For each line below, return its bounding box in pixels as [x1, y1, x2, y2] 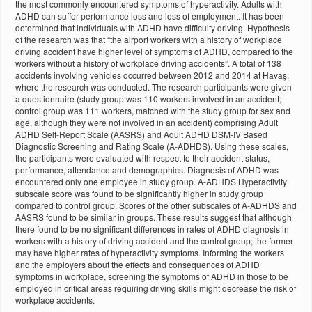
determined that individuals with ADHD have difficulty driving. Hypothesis [15, 22, 290, 33]
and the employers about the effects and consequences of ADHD [15, 258, 260, 270]
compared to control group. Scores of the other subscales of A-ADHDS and [15, 199, 297, 211]
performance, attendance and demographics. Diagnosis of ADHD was [15, 164, 279, 175]
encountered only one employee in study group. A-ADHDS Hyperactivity [15, 175, 287, 187]
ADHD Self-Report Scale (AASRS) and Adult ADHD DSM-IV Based [15, 128, 267, 140]
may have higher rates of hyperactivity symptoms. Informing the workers [15, 247, 284, 258]
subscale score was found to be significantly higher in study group [15, 187, 263, 199]
